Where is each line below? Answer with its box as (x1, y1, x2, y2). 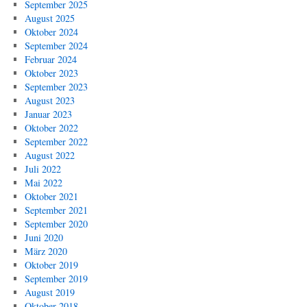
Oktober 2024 (24, 25, 78, 38)
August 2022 (24, 149, 75, 162)
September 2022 (24, 135, 88, 148)
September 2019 (24, 272, 88, 285)
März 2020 (24, 245, 67, 258)
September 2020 (24, 217, 88, 230)
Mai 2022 (24, 176, 62, 189)
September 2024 (24, 39, 88, 52)
